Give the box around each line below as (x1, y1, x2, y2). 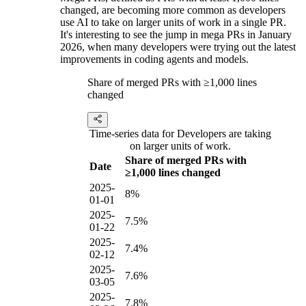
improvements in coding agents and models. (60, 53, 249, 66)
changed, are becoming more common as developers (60, 4, 286, 16)
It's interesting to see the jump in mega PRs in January (60, 29, 292, 41)
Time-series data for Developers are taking (89, 128, 271, 140)
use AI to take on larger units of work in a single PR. (60, 16, 286, 29)
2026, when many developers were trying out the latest (60, 41, 296, 53)
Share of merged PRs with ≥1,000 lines (87, 76, 257, 89)
